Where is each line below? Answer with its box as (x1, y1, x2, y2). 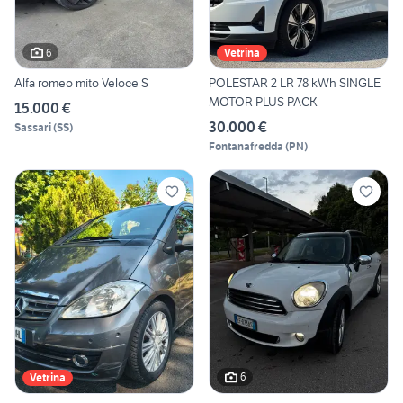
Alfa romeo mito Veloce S (14, 75, 148, 92)
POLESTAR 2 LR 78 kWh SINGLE (209, 75, 381, 92)
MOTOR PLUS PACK (209, 94, 318, 111)
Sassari (14, 121, 51, 135)
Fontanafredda (209, 139, 283, 154)
